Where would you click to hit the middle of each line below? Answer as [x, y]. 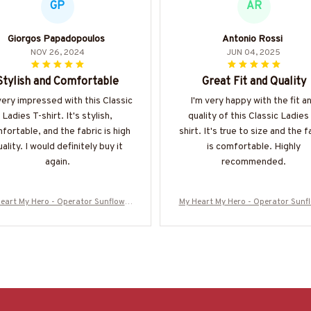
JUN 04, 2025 [254, 52]
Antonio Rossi [252, 39]
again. [57, 162]
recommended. [254, 162]
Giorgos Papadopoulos [56, 39]
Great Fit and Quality [254, 82]
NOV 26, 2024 [57, 52]
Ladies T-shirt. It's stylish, [57, 116]
